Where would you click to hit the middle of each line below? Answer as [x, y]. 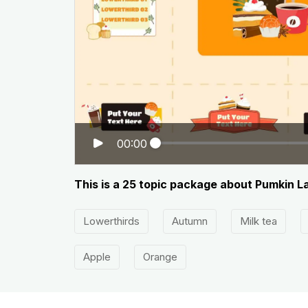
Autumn [189, 221]
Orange [160, 257]
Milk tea [258, 221]
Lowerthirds [111, 221]
